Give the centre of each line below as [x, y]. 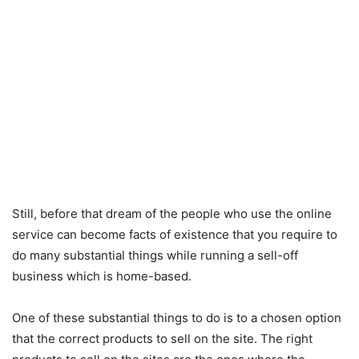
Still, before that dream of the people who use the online [172, 214]
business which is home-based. [102, 276]
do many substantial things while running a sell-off [155, 256]
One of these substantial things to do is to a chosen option [177, 318]
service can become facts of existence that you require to [175, 235]
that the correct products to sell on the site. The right [162, 339]
